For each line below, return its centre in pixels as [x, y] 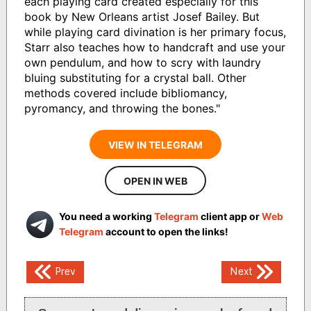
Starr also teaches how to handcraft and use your [154, 48]
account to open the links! [166, 232]
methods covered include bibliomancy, [125, 93]
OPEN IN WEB [155, 181]
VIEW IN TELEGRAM [155, 145]
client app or [230, 217]
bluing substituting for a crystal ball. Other [135, 78]
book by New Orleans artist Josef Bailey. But [142, 17]
